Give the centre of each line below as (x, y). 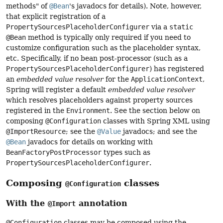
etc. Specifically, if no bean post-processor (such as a (97, 58)
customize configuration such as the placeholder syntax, (103, 48)
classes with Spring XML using (156, 121)
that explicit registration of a (56, 17)
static (181, 27)
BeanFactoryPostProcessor (54, 153)
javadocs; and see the (159, 132)
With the (27, 203)
